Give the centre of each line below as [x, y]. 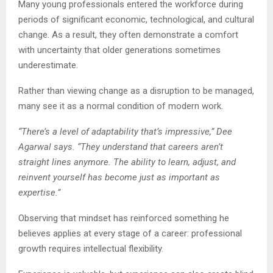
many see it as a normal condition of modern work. [121, 106]
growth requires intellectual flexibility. [91, 248]
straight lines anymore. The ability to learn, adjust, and [127, 162]
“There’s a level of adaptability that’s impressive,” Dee [125, 131]
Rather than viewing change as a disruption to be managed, [136, 90]
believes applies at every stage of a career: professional [130, 233]
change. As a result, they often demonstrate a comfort [128, 34]
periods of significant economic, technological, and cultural [136, 19]
